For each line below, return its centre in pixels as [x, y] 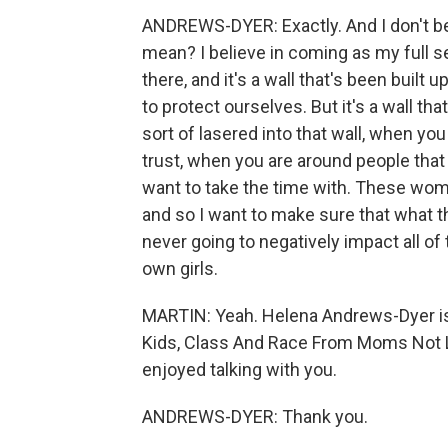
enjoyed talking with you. [239, 369]
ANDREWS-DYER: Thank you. [255, 416]
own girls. [180, 268]
